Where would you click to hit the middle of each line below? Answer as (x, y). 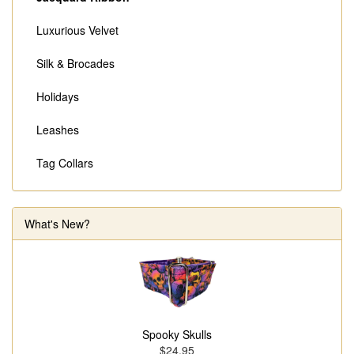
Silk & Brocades (75, 64)
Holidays (58, 97)
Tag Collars (65, 163)
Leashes (58, 130)
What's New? (57, 224)
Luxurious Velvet (77, 30)
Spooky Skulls (177, 335)
